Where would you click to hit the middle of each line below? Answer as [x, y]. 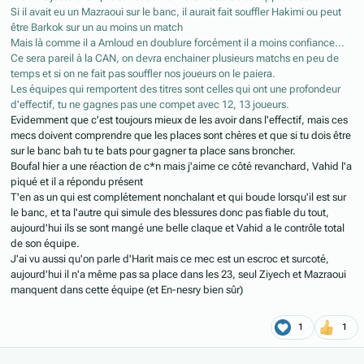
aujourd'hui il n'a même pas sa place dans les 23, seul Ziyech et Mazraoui [178, 274]
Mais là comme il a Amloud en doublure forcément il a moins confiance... [178, 42]
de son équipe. [45, 243]
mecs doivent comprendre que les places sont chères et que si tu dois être [181, 135]
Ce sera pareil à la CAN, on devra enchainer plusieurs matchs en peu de [175, 58]
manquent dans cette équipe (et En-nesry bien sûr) [127, 289]
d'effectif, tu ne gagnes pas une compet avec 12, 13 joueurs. [150, 104]
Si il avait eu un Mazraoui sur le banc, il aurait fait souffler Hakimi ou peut [176, 11]
